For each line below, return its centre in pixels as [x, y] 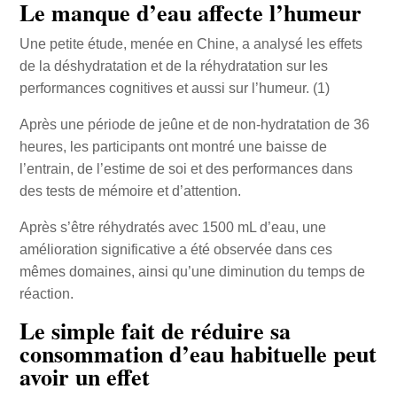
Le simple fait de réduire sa [155, 331]
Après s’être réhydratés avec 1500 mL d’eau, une [172, 228]
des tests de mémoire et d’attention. [130, 191]
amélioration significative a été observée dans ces [175, 250]
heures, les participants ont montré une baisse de [173, 147]
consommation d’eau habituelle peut [198, 354]
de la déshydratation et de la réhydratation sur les [173, 66]
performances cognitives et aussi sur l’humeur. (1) [174, 89]
